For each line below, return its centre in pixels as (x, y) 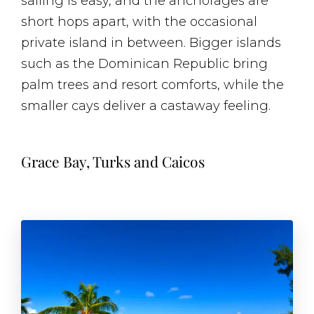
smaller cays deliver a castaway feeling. (146, 106)
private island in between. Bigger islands (151, 43)
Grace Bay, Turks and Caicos (113, 161)
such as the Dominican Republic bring (144, 64)
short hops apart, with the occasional (139, 22)
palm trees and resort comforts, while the (152, 85)
